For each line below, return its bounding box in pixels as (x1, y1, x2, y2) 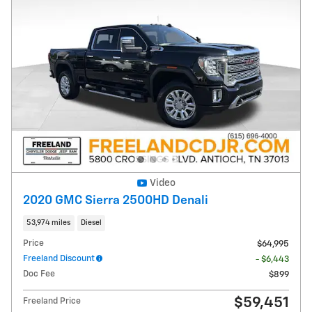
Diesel (80, 219, 102, 226)
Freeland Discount (23, 254, 95, 264)
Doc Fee (23, 270, 55, 279)
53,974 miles (26, 219, 71, 226)
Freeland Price (23, 297, 81, 306)
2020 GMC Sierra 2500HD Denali (23, 194, 208, 207)
